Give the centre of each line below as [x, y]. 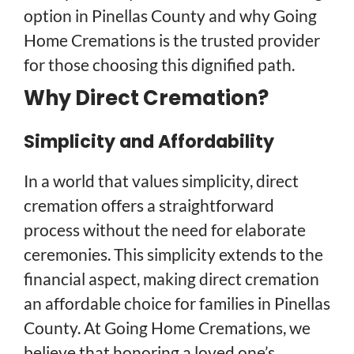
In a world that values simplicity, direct [161, 180]
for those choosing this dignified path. [159, 65]
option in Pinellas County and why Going [170, 16]
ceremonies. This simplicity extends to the [173, 254]
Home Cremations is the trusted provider [172, 40]
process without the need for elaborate [165, 229]
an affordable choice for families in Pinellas [177, 303]
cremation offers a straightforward [149, 205]
